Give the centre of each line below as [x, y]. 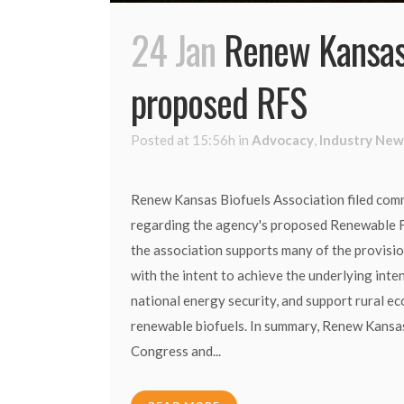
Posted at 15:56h [183, 139]
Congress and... [176, 350]
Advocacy [283, 139]
